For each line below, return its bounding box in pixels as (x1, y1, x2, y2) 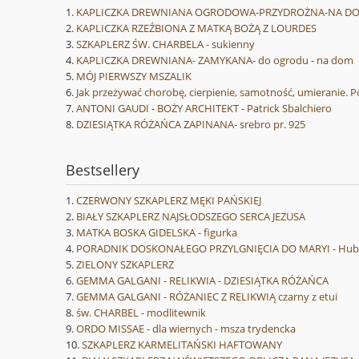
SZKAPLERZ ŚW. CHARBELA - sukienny (76, 37, 255, 52)
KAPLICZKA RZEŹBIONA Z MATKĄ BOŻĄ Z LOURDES (76, 21, 317, 36)
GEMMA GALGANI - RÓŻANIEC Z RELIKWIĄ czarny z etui (76, 289, 337, 305)
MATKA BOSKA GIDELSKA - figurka (76, 225, 237, 240)
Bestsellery (66, 160, 139, 180)
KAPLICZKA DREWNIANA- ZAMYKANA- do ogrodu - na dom (76, 53, 353, 68)
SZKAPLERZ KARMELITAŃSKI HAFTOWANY (82, 337, 282, 353)
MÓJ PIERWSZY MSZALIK (76, 69, 192, 84)
